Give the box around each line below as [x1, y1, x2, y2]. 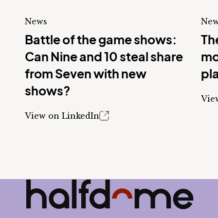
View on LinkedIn [25, 110, 99, 121]
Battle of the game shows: [25, 32, 177, 47]
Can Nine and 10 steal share [25, 49, 183, 64]
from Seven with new [25, 66, 146, 81]
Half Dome [24, 180, 71, 189]
